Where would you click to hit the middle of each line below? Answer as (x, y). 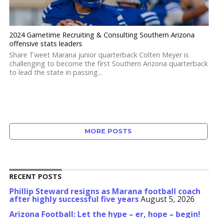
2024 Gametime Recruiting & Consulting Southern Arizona (102, 35)
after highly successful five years (74, 199)
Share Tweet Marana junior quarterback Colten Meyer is (99, 55)
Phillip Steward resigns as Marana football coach (105, 191)
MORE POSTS (109, 131)
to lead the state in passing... (55, 72)
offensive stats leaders (45, 44)
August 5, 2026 (167, 199)
